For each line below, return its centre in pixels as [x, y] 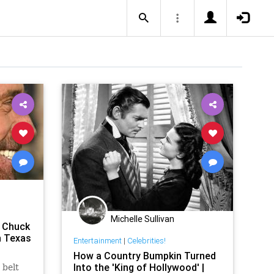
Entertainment [97, 240]
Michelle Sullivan [143, 219]
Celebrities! [146, 240]
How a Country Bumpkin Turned [144, 255]
